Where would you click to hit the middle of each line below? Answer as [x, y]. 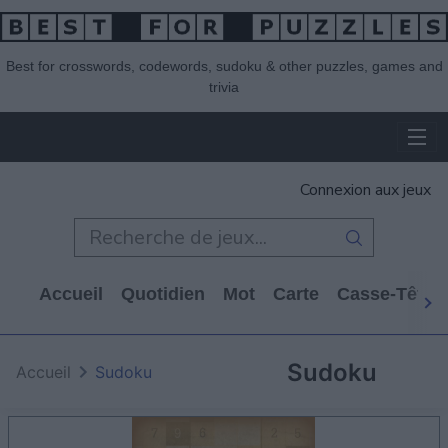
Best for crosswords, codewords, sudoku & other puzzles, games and [224, 66]
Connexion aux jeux [365, 190]
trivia [224, 87]
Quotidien [163, 294]
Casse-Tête [385, 294]
